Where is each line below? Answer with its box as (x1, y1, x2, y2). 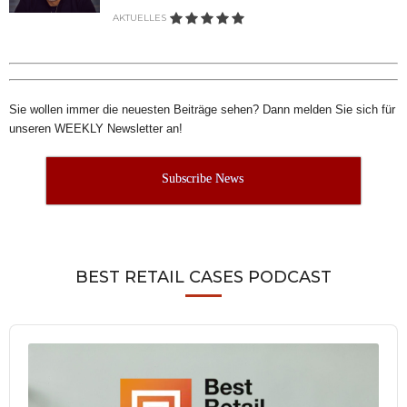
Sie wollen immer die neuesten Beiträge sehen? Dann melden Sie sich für (9, 102, 395, 116)
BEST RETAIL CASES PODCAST (75, 266, 332, 287)
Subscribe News (162, 171, 243, 185)
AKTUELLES (113, 11, 166, 24)
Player (9, 341, 50, 359)
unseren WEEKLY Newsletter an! (9, 121, 183, 135)
